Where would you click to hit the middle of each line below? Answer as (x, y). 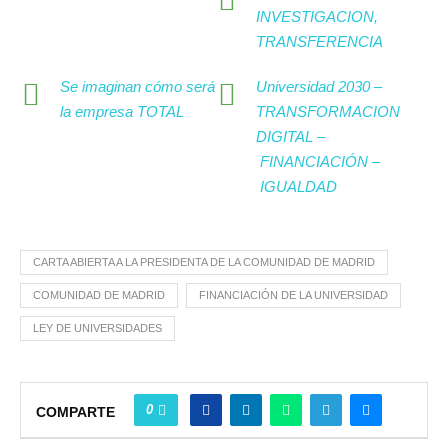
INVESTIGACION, (316, 17)
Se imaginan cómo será (137, 87)
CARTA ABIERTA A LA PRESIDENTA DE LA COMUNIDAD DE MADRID (204, 262)
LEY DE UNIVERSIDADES (97, 328)
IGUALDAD (298, 187)
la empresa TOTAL (122, 112)
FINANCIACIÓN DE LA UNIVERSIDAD (293, 295)
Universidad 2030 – (318, 87)
